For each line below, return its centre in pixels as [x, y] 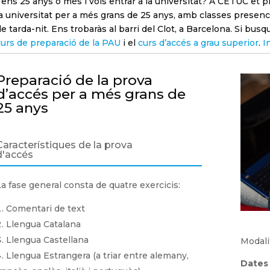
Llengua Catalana [44, 224]
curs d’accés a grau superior [199, 43]
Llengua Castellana [48, 240]
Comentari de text [46, 208]
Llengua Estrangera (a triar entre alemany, [98, 255]
